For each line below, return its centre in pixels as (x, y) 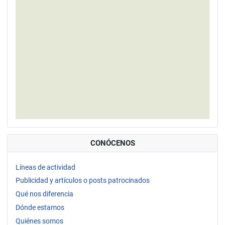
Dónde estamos (40, 208)
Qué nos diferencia (44, 194)
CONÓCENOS (113, 143)
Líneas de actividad (45, 167)
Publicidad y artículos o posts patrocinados (82, 181)
